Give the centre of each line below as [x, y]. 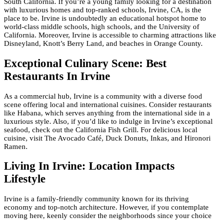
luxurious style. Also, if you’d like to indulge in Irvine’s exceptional [108, 121]
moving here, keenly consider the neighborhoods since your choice [108, 215]
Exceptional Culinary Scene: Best [85, 63]
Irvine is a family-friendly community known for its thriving [96, 199]
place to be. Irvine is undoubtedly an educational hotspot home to [105, 18]
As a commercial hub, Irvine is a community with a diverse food [103, 96]
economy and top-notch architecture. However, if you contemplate [106, 207]
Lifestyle [25, 179]
